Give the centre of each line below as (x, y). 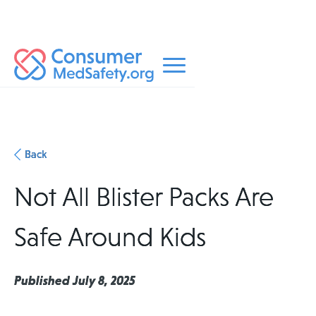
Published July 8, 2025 (75, 281)
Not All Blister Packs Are (144, 197)
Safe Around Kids (110, 237)
